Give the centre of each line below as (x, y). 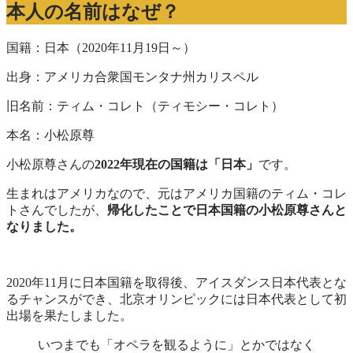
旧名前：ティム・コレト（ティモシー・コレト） (145, 106)
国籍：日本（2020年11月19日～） (101, 47)
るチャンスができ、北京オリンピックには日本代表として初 (176, 299)
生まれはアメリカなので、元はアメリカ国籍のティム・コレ (176, 193)
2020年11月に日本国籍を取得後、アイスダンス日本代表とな (176, 282)
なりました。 (44, 226)
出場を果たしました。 (69, 315)
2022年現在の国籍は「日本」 (176, 164)
